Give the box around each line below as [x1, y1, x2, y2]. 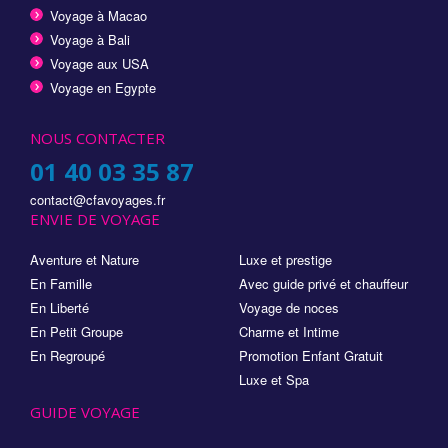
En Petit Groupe [30, 322, 123, 342]
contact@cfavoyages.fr [30, 190, 165, 210]
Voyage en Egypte [50, 78, 156, 98]
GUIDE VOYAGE [30, 402, 140, 423]
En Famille [30, 274, 92, 294]
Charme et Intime [239, 322, 339, 342]
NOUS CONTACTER [30, 128, 165, 149]
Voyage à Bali [50, 30, 130, 50]
